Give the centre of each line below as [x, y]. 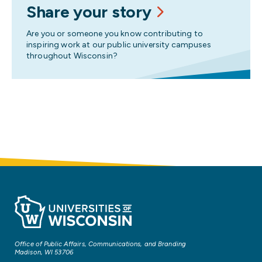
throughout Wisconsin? [72, 56]
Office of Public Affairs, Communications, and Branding [101, 244]
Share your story [89, 12]
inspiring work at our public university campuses [119, 45]
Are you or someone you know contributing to [115, 34]
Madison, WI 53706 [44, 252]
